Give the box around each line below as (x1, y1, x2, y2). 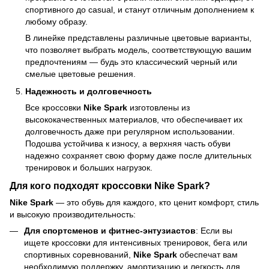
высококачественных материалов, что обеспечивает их (25, 114, 243, 124)
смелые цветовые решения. (25, 69, 136, 79)
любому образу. (25, 17, 88, 27)
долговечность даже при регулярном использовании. (25, 126, 235, 136)
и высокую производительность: (10, 210, 136, 220)
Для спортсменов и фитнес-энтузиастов (24, 226, 196, 236)
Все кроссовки (25, 102, 83, 112)
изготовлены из (127, 102, 190, 112)
